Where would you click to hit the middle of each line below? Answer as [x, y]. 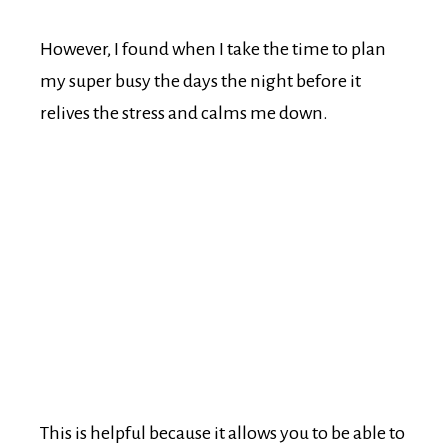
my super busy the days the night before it [200, 81]
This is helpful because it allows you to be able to [222, 433]
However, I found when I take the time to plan [213, 49]
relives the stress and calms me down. [184, 113]
